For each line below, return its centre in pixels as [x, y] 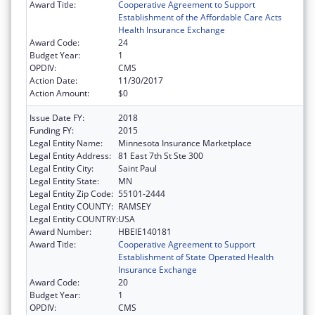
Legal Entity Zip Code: [71, 193]
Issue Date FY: [57, 117]
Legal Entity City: [62, 168]
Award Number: [60, 231]
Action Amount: [59, 93]
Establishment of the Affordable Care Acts [200, 17]
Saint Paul [137, 168]
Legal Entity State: [64, 181]
